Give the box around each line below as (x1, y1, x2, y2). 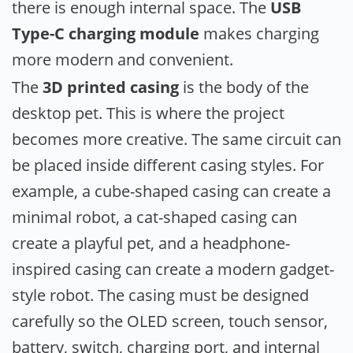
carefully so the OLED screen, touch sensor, (12, 310, 328, 332)
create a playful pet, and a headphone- (12, 232, 290, 254)
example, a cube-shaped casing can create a (12, 180, 331, 202)
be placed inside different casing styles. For (12, 154, 324, 176)
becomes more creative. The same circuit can (12, 128, 341, 150)
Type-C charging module (12, 22, 199, 44)
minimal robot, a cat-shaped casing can (12, 206, 297, 228)
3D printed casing (43, 76, 179, 98)
